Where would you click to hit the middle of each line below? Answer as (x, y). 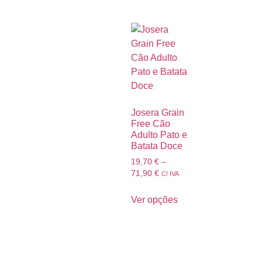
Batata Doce (157, 146)
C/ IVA (170, 174)
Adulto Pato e (159, 135)
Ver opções (154, 199)
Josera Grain (158, 113)
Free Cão (151, 124)
